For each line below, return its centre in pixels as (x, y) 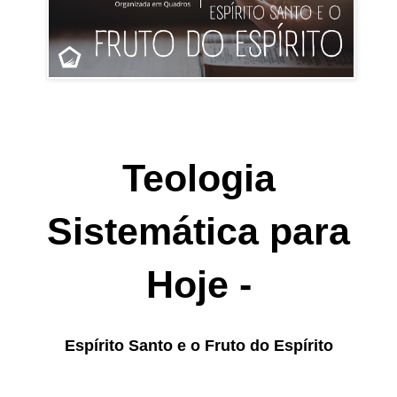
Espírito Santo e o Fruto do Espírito (198, 346)
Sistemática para (198, 232)
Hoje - (198, 285)
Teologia (198, 179)
